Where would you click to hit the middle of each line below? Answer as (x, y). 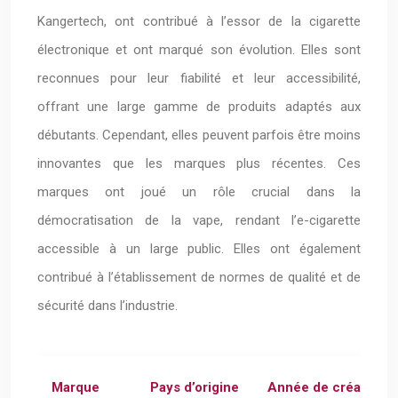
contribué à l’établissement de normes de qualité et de (199, 277)
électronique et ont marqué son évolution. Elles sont (199, 50)
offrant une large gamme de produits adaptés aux (199, 107)
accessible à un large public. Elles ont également (199, 249)
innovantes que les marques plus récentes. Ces (199, 163)
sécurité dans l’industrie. (107, 306)
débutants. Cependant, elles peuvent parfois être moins (199, 135)
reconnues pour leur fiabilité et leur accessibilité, (199, 78)
